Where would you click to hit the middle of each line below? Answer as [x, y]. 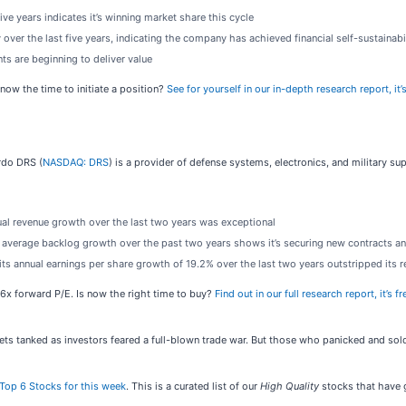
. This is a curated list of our [193, 386]
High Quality [290, 386]
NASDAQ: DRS [76, 162]
